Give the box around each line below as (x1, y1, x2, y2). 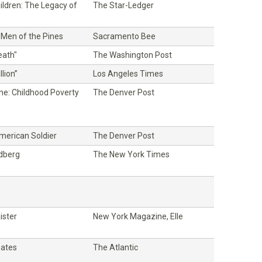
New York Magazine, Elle (93, 211, 183, 221)
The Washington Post (93, 50, 172, 60)
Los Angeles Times (93, 68, 163, 78)
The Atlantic (93, 242, 138, 252)
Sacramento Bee (93, 31, 156, 41)
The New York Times (93, 149, 170, 159)
